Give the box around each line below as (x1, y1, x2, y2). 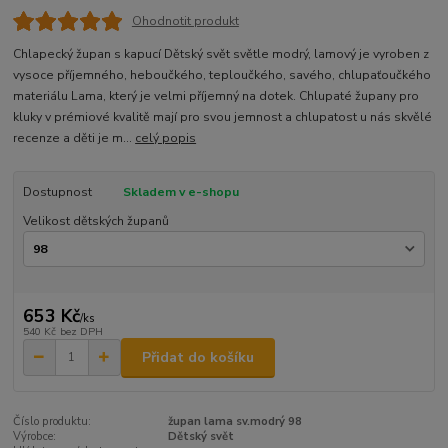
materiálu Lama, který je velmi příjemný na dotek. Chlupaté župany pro (13, 88, 420, 105)
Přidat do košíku (142, 347, 254, 367)
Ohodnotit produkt (131, 13, 239, 30)
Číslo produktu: (13, 414, 92, 430)
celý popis (135, 130, 197, 147)
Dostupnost (22, 184, 92, 201)
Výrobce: (13, 429, 57, 445)
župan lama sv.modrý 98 (167, 414, 302, 430)
